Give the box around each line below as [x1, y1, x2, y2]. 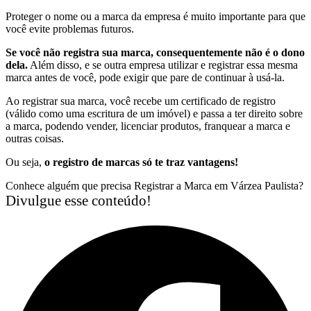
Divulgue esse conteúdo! [6, 192, 151, 209]
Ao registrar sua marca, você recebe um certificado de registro [6, 94, 276, 107]
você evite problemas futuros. [6, 22, 134, 35]
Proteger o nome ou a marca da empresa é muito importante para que [6, 10, 305, 22]
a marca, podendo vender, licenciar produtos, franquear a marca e [6, 119, 290, 132]
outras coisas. [6, 132, 64, 144]
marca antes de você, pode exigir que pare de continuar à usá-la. [6, 71, 285, 83]
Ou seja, [6, 155, 44, 168]
